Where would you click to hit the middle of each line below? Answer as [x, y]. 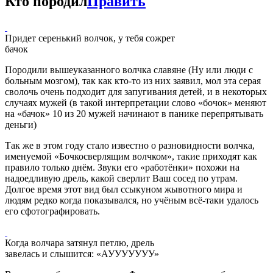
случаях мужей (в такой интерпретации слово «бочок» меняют [136, 103]
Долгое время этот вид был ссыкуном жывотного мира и [124, 190]
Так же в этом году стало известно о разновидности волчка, [130, 146]
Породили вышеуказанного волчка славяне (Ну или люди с [129, 70]
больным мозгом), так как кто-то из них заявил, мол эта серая [133, 81]
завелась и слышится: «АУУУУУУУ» [82, 254]
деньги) [21, 125]
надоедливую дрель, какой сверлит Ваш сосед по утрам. [121, 179]
